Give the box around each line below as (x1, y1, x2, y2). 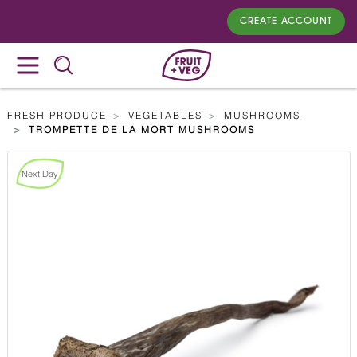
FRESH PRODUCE (6, 110, 107, 120)
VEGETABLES (127, 110, 202, 120)
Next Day (21, 170, 58, 178)
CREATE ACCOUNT (240, 17, 332, 26)
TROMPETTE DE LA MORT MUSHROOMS (28, 124, 255, 135)
